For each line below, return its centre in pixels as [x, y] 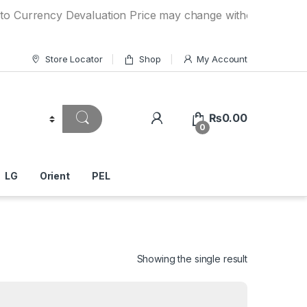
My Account [222, 59]
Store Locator [74, 59]
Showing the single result [192, 258]
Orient [54, 175]
